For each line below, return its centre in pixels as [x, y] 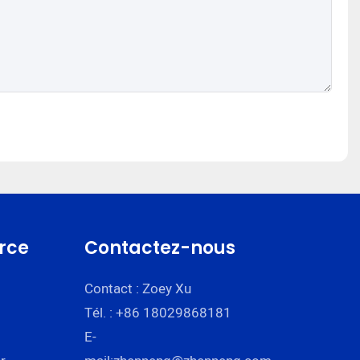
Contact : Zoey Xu [138, 288]
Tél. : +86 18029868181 [158, 313]
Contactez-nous [160, 247]
